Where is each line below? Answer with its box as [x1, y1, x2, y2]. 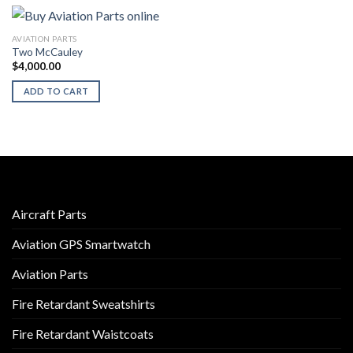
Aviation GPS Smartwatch [12, 236, 150, 252]
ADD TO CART [23, 86, 89, 97]
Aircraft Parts [12, 206, 87, 222]
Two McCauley [11, 46, 83, 59]
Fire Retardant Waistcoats [12, 326, 154, 342]
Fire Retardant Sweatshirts [12, 296, 155, 312]
